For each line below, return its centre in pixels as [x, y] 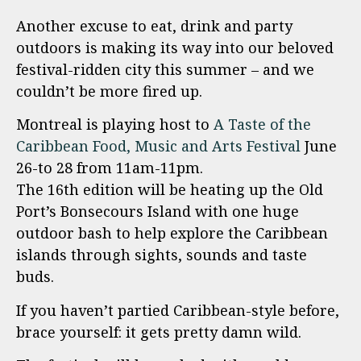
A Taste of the [262, 124]
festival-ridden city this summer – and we [165, 69]
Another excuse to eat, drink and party [154, 26]
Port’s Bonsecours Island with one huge [158, 212]
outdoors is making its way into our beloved [175, 48]
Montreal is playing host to [115, 124]
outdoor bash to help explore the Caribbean [172, 233]
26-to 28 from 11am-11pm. [110, 168]
